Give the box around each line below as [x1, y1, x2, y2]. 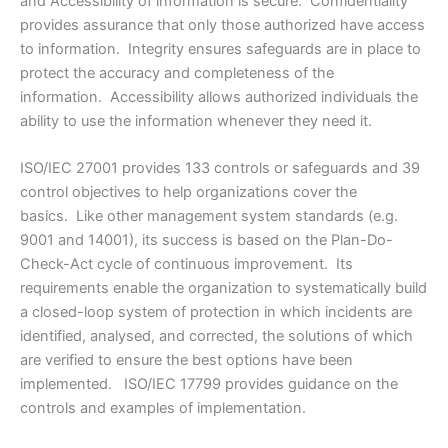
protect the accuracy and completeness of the [20, 64, 334, 83]
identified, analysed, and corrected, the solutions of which [20, 327, 413, 346]
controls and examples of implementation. [20, 399, 306, 418]
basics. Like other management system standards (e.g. [20, 207, 398, 226]
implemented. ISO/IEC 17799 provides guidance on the [20, 375, 398, 394]
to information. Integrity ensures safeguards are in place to [20, 40, 421, 59]
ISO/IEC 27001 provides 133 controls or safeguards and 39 [20, 159, 420, 178]
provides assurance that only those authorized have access [20, 16, 425, 35]
